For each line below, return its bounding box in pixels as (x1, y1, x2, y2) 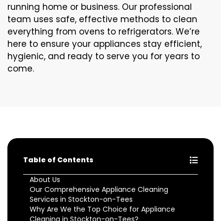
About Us (30, 174, 60, 184)
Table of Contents (23, 154, 93, 165)
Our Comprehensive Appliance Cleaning (30, 184, 168, 194)
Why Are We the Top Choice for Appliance (30, 204, 175, 214)
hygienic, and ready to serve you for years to (7, 50, 200, 62)
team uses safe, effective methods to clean (7, 13, 197, 25)
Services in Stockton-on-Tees (30, 194, 133, 204)
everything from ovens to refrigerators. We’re (7, 25, 200, 37)
